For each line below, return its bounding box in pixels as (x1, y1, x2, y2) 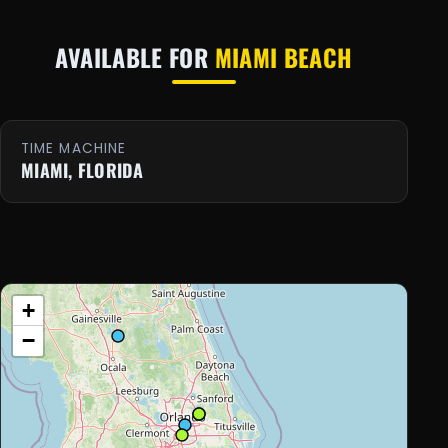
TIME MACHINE (21, 139, 127, 159)
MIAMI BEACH (214, 38, 353, 75)
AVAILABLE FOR (55, 38, 215, 75)
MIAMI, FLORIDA (21, 157, 144, 184)
